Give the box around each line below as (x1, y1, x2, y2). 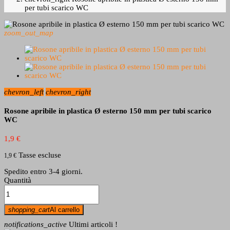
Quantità (4, 176, 31, 184)
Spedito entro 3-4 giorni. (4, 167, 83, 176)
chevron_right (46, 88, 91, 96)
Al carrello (50, 205, 80, 214)
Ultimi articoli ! (67, 220, 118, 228)
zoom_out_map (4, 29, 53, 37)
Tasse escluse (18, 150, 61, 159)
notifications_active (4, 220, 67, 228)
